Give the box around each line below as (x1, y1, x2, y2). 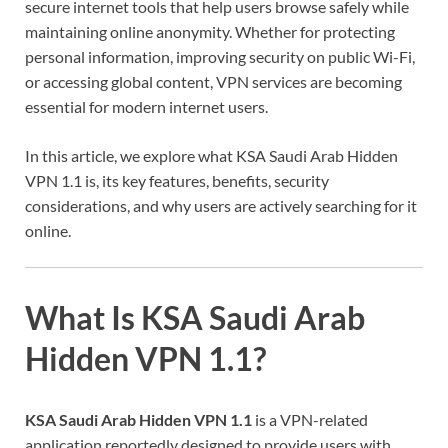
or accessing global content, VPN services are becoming (25, 71, 402, 91)
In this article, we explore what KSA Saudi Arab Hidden (25, 145, 398, 165)
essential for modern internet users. (25, 96, 268, 116)
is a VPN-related (252, 410, 368, 430)
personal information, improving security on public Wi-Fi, (25, 46, 415, 66)
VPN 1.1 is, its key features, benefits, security (25, 170, 329, 190)
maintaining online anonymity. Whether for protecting (25, 21, 395, 41)
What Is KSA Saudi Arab (25, 297, 365, 337)
